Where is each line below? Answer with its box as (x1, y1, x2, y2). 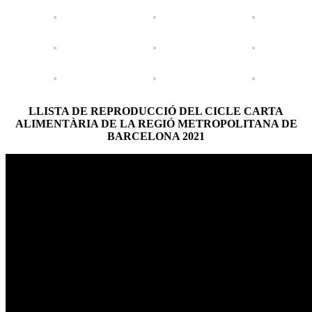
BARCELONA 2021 (107, 130, 205, 142)
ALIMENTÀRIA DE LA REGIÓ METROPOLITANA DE (15, 117, 297, 130)
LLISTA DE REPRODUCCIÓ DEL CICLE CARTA (29, 104, 283, 117)
